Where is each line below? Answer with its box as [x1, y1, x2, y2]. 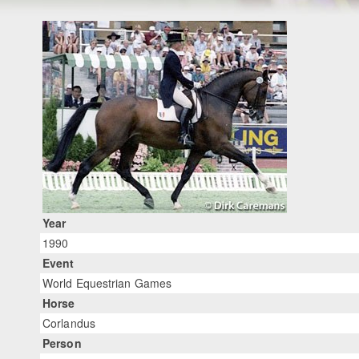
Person [42, 335, 82, 352]
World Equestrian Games [42, 275, 172, 292]
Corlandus [42, 315, 95, 332]
